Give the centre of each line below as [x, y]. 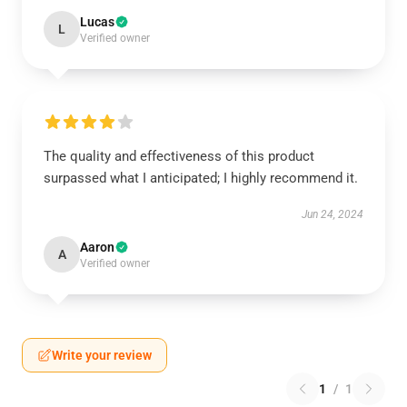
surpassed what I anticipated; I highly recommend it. [201, 178]
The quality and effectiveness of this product [179, 156]
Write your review [102, 355]
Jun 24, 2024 [333, 214]
